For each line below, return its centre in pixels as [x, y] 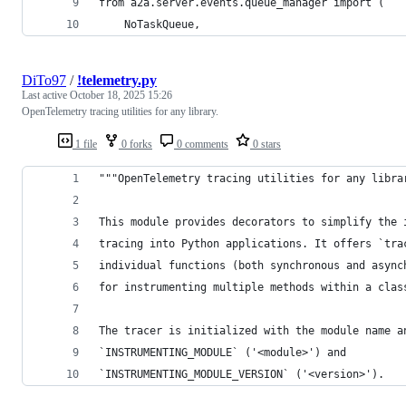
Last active [46, 95]
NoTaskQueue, [150, 24]
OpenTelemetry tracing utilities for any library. [120, 111]
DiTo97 [44, 80]
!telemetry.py [117, 80]
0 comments [201, 144]
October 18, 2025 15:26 [121, 95]
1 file [85, 144]
